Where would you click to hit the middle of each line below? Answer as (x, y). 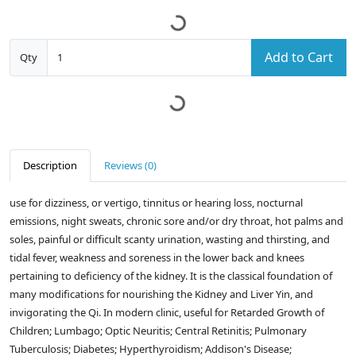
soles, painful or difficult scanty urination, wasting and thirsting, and (170, 240)
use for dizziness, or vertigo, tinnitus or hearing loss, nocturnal (156, 203)
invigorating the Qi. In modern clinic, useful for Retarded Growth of (167, 313)
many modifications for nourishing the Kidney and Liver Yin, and (161, 294)
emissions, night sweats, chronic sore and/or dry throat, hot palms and (176, 221)
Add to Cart (299, 58)
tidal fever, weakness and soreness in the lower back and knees (157, 258)
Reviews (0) (130, 166)
